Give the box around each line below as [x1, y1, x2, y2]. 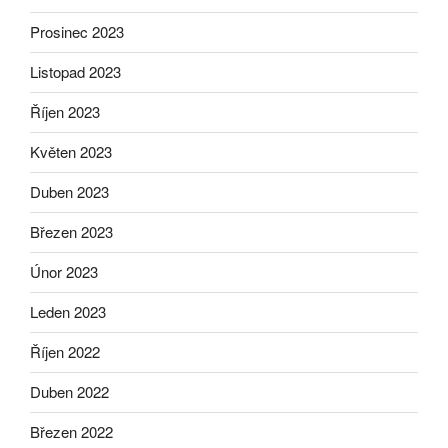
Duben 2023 [30, 181, 109, 203]
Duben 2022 [30, 381, 109, 403]
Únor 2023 [30, 261, 98, 283]
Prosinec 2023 [30, 21, 124, 43]
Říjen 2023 [30, 101, 100, 123]
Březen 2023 [30, 221, 113, 243]
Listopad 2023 [30, 61, 121, 83]
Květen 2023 [30, 141, 112, 163]
